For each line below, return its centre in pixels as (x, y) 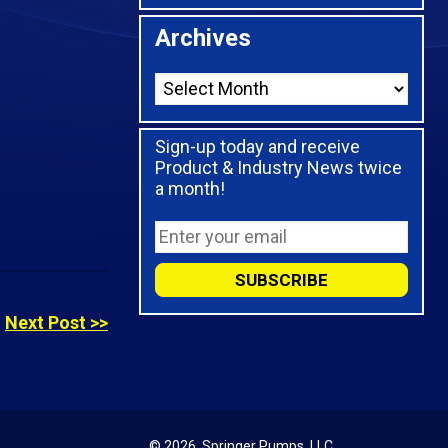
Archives (202, 37)
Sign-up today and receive (257, 146)
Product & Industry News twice (278, 167)
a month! (189, 188)
